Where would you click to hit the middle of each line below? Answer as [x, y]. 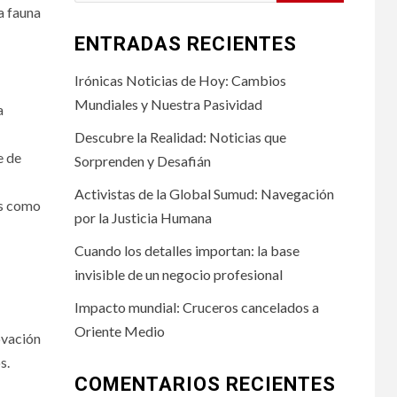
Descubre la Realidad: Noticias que [180, 136]
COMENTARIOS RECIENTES [205, 384]
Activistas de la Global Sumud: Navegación [204, 193]
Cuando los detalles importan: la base [187, 250]
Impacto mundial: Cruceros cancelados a [196, 307]
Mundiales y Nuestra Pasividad [168, 104]
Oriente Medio [119, 331]
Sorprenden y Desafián [142, 160]
